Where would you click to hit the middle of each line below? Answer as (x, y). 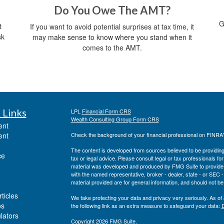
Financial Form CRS (106, 111)
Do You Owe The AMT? (112, 10)
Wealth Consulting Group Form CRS (115, 119)
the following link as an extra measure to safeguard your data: (146, 206)
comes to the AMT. (112, 48)
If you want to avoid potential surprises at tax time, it (112, 27)
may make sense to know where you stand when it (112, 37)
